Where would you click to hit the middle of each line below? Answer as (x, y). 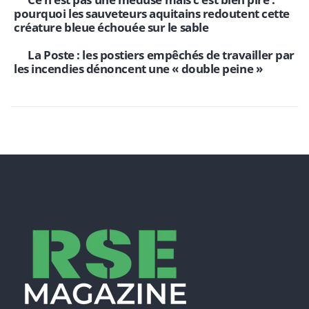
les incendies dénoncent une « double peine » (138, 69)
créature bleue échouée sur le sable (111, 28)
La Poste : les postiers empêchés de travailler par (161, 55)
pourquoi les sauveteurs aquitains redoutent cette (152, 14)
